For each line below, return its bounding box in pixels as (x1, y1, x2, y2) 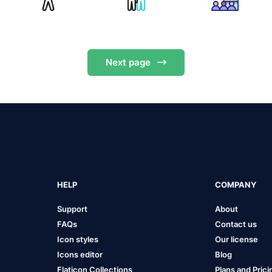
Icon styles (56, 234, 98, 244)
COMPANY (215, 179, 257, 189)
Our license (215, 234, 259, 244)
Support (56, 203, 87, 214)
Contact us (215, 219, 257, 229)
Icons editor (56, 249, 103, 259)
